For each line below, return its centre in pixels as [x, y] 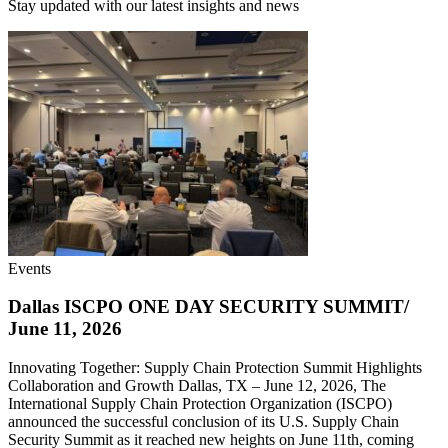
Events [29, 268]
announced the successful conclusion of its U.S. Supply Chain [203, 422]
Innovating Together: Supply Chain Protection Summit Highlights [215, 368]
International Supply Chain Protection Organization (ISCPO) [200, 404]
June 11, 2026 [65, 329]
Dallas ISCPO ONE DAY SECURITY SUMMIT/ [208, 307]
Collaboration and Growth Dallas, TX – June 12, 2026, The [197, 386]
